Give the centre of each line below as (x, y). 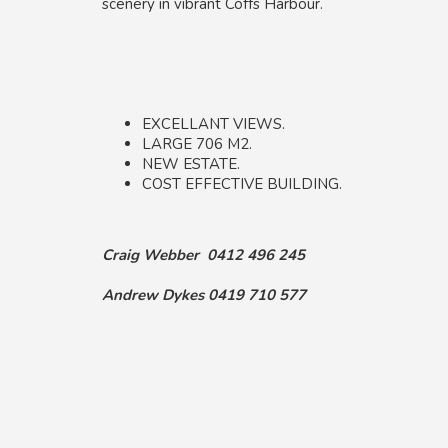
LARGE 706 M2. (197, 144)
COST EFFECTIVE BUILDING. (242, 184)
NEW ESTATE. (191, 164)
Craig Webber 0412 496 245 (203, 254)
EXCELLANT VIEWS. (213, 124)
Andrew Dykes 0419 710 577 (204, 294)
